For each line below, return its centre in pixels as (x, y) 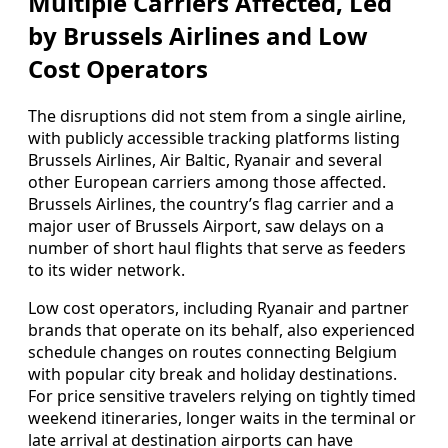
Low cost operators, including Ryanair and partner (218, 308)
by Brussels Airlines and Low (198, 36)
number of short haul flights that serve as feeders (217, 248)
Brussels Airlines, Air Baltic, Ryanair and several (205, 160)
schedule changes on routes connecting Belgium (212, 352)
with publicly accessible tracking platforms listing (214, 138)
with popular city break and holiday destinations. (212, 374)
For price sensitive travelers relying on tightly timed (222, 396)
